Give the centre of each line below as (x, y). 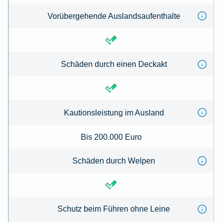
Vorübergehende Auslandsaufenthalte (114, 16)
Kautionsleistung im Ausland (114, 112)
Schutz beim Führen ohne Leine (114, 209)
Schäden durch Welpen (114, 160)
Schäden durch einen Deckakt (114, 64)
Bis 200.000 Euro (111, 137)
